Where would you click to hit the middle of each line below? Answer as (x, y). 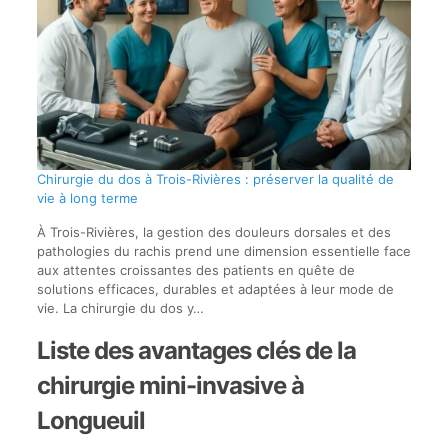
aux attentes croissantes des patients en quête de (195, 269)
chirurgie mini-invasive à (170, 385)
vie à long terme (87, 197)
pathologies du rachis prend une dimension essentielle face (223, 250)
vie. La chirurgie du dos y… (120, 307)
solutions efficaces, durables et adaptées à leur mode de (215, 288)
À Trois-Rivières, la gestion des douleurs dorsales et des (213, 231)
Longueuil (90, 420)
